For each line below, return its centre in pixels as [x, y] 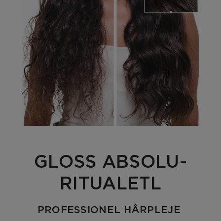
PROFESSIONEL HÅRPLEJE [109, 210]
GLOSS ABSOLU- [110, 161]
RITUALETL [110, 183]
